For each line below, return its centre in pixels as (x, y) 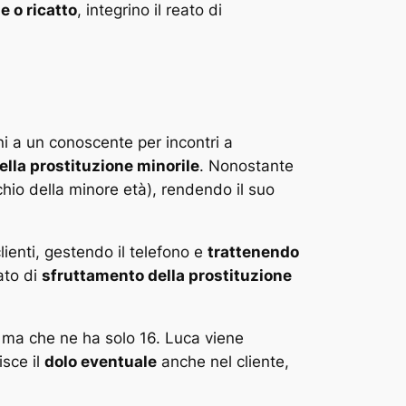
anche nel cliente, (223, 361)
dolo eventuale (101, 361)
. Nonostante (246, 166)
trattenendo (253, 251)
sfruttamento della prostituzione (167, 275)
